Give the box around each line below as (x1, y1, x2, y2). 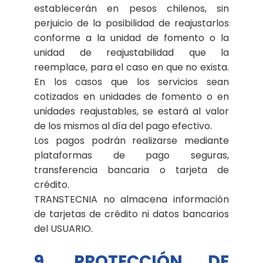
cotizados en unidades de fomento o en (34, 89, 229, 103)
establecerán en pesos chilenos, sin (34, 1, 229, 15)
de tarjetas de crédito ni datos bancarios (34, 207, 229, 221)
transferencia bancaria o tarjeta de (34, 163, 229, 177)
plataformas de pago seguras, (34, 148, 229, 162)
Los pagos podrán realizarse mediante (34, 133, 229, 147)
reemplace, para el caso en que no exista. (34, 60, 229, 74)
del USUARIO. (34, 221, 93, 235)
